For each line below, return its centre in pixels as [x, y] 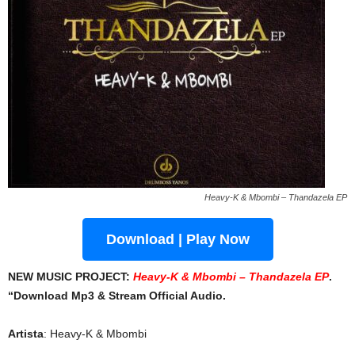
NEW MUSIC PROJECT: [71, 277]
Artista [26, 334]
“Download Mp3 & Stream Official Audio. [117, 296]
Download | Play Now [177, 239]
